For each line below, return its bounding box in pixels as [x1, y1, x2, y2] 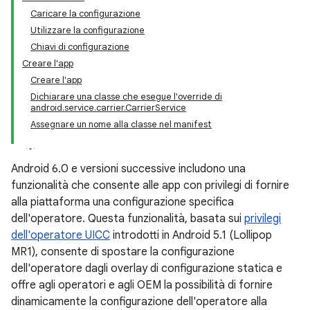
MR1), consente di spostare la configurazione [11, 245, 235, 259]
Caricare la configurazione [30, 8, 140, 19]
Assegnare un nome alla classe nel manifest [30, 118, 212, 130]
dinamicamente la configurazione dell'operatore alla [11, 295, 267, 309]
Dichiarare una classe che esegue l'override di [30, 91, 222, 102]
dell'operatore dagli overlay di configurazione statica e [11, 262, 282, 275]
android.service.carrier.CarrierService [30, 102, 186, 113]
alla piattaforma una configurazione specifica [11, 195, 234, 209]
